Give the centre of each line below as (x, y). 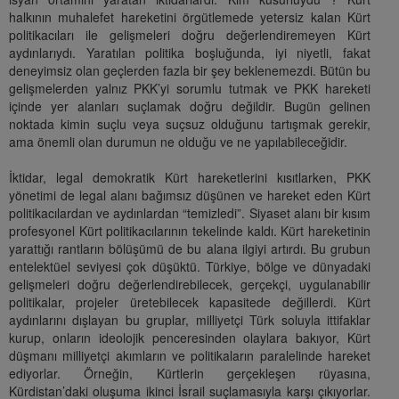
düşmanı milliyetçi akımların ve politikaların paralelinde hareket (190, 356)
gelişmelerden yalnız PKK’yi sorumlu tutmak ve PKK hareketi (190, 89)
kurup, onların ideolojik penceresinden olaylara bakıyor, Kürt (190, 338)
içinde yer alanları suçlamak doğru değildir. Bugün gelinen (190, 106)
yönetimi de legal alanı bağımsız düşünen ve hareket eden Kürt (190, 195)
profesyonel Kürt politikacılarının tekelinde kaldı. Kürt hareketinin (190, 231)
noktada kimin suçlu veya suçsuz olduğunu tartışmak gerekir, (190, 124)
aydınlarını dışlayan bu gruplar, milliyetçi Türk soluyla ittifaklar (190, 320)
